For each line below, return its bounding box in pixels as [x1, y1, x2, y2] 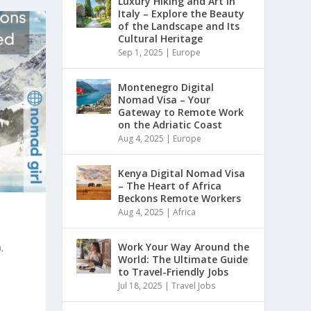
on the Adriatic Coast [118, 118, 223, 132]
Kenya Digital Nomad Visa [118, 167, 246, 180]
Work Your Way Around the [118, 240, 250, 254]
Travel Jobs [171, 280, 216, 292]
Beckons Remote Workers [118, 192, 242, 205]
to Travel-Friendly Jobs [118, 265, 229, 279]
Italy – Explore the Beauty [118, 7, 245, 21]
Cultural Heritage [118, 32, 203, 46]
